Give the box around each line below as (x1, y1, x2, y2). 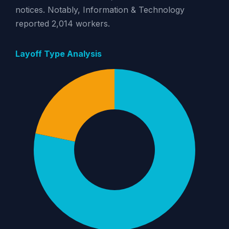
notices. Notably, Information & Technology (15, 4, 185, 15)
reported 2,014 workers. (15, 18, 110, 29)
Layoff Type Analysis (15, 48, 102, 59)
